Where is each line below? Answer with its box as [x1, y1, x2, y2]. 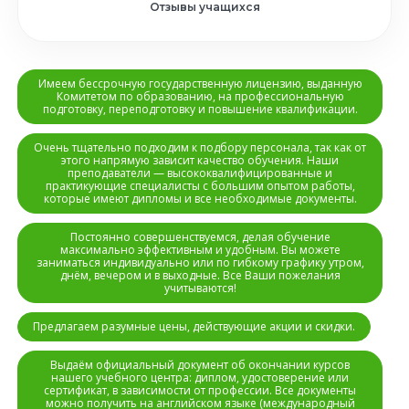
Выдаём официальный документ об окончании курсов [50, 357, 350, 372]
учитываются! [163, 280, 236, 296]
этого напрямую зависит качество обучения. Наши [61, 152, 339, 168]
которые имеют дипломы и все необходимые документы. [43, 191, 357, 206]
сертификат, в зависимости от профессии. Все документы [44, 383, 356, 398]
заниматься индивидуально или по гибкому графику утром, [36, 255, 364, 270]
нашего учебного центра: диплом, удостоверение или [51, 370, 349, 385]
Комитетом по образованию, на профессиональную [56, 89, 344, 104]
